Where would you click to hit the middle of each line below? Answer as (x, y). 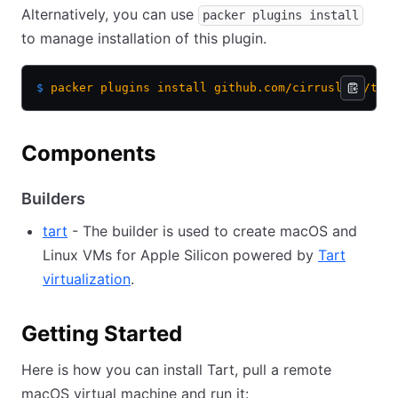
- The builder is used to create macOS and (212, 231)
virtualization (87, 279)
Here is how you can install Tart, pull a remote (176, 370)
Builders (53, 199)
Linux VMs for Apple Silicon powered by (180, 255)
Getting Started (102, 334)
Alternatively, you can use (110, 15)
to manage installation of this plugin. (144, 39)
